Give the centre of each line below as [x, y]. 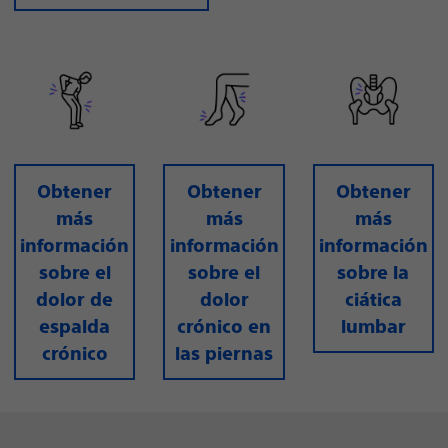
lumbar [373, 326]
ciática [373, 299]
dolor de [75, 299]
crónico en [224, 326]
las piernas [224, 353]
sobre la [373, 272]
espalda [75, 326]
